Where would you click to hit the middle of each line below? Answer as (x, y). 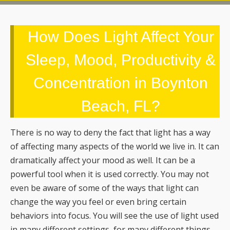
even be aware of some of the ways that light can (104, 188)
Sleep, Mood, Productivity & (121, 60)
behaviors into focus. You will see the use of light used (114, 216)
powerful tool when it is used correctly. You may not (110, 174)
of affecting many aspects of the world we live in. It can (115, 147)
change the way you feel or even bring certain (98, 202)
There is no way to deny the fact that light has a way (110, 133)
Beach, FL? (121, 106)
